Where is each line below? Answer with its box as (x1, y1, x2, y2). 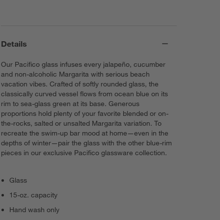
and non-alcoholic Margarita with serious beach (1, 69, 150, 79)
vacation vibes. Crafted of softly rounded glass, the (1, 79, 159, 88)
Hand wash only (9, 205, 60, 214)
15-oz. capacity (9, 190, 58, 199)
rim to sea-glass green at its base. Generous (1, 99, 140, 108)
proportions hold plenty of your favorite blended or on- (1, 109, 169, 118)
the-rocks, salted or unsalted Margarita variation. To (1, 118, 162, 128)
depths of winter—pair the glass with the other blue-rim (1, 138, 172, 147)
